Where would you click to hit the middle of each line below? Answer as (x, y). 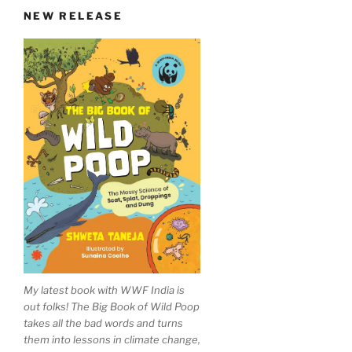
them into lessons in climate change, (112, 339)
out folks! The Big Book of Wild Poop (112, 306)
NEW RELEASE (73, 16)
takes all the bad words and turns (103, 323)
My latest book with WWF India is (104, 290)
